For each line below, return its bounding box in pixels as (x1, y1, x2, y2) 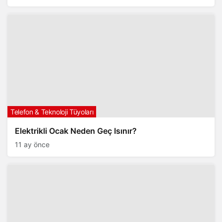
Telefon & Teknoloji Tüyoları (10, 108, 94, 116)
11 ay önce (15, 140, 50, 149)
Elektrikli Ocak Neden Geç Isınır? (15, 126, 137, 136)
